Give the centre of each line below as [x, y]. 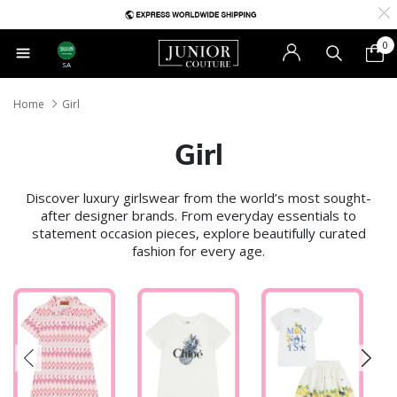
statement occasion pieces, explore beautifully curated [198, 233]
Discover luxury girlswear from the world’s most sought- [198, 197]
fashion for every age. [198, 250]
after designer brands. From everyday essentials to [198, 215]
